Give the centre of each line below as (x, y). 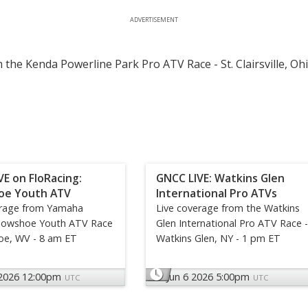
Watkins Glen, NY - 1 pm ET (218, 239)
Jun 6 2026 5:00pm (208, 277)
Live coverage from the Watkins (228, 208)
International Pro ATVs (217, 194)
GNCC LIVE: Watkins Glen (220, 178)
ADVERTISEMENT (154, 20)
